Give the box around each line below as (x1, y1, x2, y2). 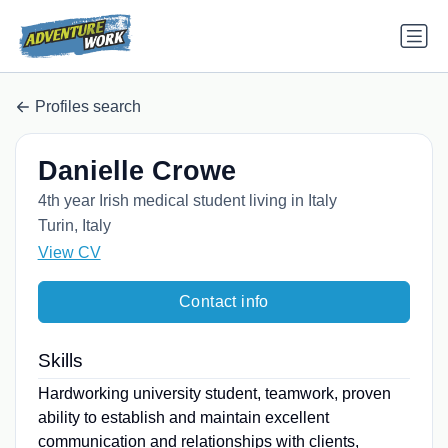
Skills (37, 350, 83, 372)
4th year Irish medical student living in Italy (37, 192, 337, 210)
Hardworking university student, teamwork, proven (37, 385, 391, 403)
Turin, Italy (37, 217, 111, 235)
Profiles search (35, 97, 141, 115)
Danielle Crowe (37, 156, 236, 187)
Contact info (179, 293, 269, 311)
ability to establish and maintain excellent (37, 409, 329, 427)
